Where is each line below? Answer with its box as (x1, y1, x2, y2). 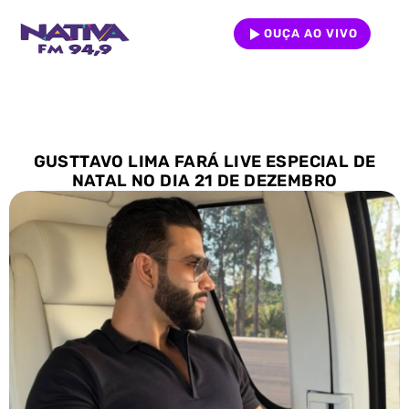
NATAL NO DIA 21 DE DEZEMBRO (71, 170, 338, 191)
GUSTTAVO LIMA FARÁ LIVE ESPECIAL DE (33, 151, 376, 172)
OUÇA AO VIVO (263, 26, 358, 40)
